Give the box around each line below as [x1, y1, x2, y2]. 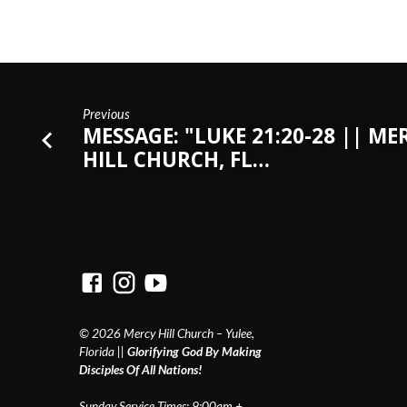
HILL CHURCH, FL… [83, 144, 271, 174]
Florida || [79, 343, 127, 359]
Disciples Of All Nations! [79, 362, 203, 377]
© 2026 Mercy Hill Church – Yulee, [79, 325, 254, 341]
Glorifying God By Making [127, 343, 262, 359]
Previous [83, 105, 131, 122]
